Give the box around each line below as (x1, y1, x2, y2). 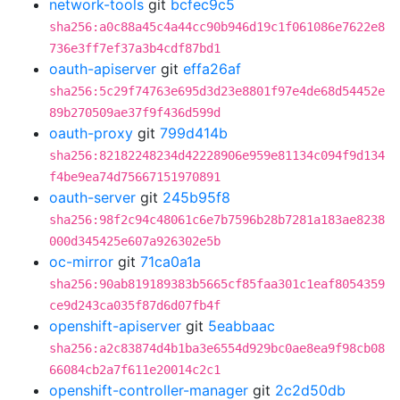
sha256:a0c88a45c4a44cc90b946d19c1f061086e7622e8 (49, 20, 385, 34)
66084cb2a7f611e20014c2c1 (49, 362, 221, 377)
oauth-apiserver (49, 60, 156, 78)
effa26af (183, 60, 241, 78)
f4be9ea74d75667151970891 (49, 170, 221, 184)
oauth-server (49, 188, 136, 206)
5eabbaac (208, 317, 275, 335)
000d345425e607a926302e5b (49, 234, 221, 248)
